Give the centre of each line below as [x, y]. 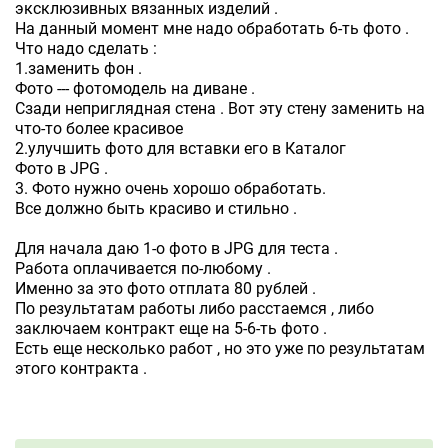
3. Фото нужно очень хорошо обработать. [170, 188]
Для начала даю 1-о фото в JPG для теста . [176, 248]
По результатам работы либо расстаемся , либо [194, 308]
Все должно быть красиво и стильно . [156, 208]
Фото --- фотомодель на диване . [135, 88]
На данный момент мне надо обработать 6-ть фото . [212, 28]
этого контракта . [81, 368]
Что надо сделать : [86, 48]
